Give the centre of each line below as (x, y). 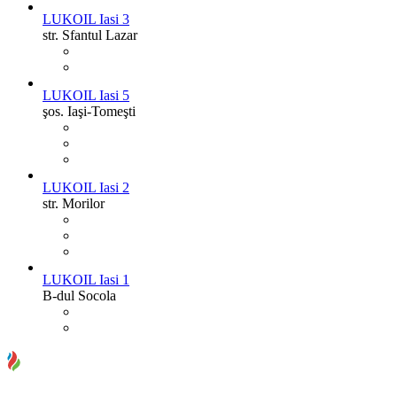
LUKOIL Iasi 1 (86, 280)
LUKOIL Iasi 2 (86, 188)
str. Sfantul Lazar (90, 35)
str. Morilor (74, 204)
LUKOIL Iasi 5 (86, 96)
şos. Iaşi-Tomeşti (89, 112)
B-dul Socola (79, 296)
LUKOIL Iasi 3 (86, 19)
